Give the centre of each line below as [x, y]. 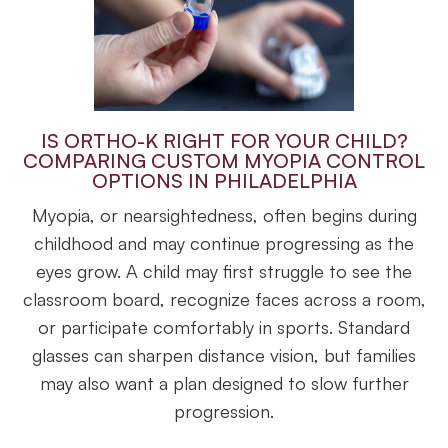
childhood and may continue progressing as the [224, 243]
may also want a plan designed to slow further [224, 383]
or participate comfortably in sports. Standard [224, 327]
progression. [224, 411]
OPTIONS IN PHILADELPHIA [224, 181]
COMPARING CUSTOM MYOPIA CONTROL [224, 161]
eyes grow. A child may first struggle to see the [224, 271]
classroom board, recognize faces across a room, [224, 299]
